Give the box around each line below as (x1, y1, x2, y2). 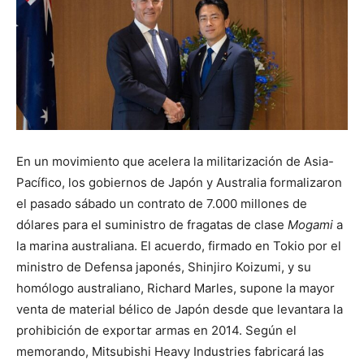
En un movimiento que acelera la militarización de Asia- (16, 153, 334, 169)
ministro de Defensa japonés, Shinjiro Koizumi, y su (16, 258, 311, 275)
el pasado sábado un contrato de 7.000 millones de (16, 195, 307, 211)
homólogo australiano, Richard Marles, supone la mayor (16, 279, 335, 296)
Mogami (288, 216, 333, 232)
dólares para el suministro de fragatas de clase (16, 216, 288, 232)
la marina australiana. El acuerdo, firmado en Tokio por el (16, 237, 341, 253)
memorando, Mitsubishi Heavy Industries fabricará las (16, 343, 324, 359)
